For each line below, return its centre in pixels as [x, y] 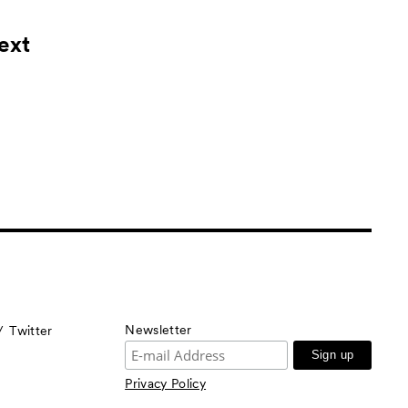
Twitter [31, 330]
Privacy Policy [166, 384]
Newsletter [158, 329]
